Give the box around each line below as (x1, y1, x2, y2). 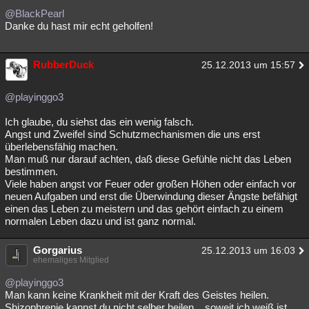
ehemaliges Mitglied (33, 255, 109, 265)
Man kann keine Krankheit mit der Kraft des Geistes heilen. (5, 289, 269, 301)
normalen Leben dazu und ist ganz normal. (5, 215, 196, 227)
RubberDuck (33, 59, 94, 70)
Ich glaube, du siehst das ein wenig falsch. (5, 116, 194, 128)
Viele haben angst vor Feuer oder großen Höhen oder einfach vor (5, 178, 296, 190)
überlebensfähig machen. (5, 141, 118, 152)
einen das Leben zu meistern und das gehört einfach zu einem (5, 203, 283, 215)
